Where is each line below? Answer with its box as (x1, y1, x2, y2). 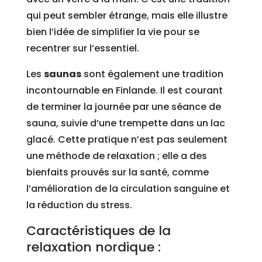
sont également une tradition (81, 67, 223, 81)
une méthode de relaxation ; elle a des (26, 149, 207, 163)
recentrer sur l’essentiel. (26, 42, 139, 56)
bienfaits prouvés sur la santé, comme (26, 166, 209, 180)
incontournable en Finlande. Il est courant (26, 84, 223, 98)
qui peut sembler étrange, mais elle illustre (26, 9, 227, 23)
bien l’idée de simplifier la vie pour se (26, 25, 199, 39)
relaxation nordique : (26, 238, 161, 257)
